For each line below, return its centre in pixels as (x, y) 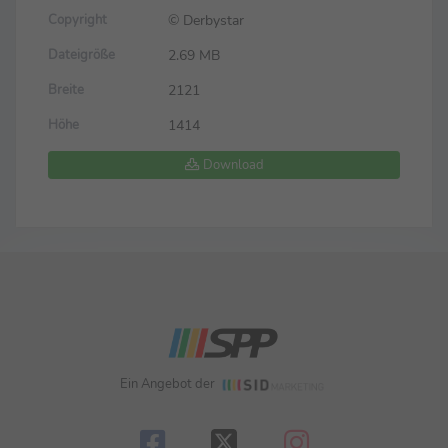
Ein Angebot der (169, 384)
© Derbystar (206, 20)
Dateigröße (81, 55)
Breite (66, 90)
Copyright (77, 20)
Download (231, 165)
